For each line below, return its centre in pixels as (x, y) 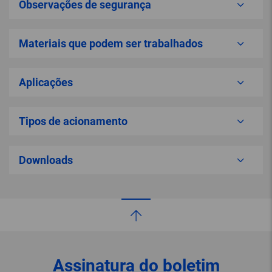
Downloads (46, 160)
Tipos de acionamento (73, 121)
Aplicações (46, 83)
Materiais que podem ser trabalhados (111, 44)
